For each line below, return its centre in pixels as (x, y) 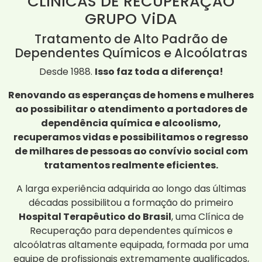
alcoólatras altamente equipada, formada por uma (131, 245)
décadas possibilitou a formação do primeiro (131, 203)
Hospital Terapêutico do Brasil (95, 217)
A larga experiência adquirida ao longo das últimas (131, 189)
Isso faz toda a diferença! (159, 72)
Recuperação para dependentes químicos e (131, 231)
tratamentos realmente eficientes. (131, 166)
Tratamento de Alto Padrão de (131, 39)
